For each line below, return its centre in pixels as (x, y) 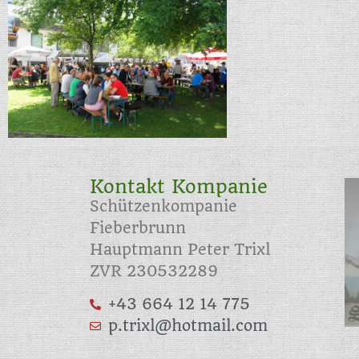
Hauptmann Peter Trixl (180, 249)
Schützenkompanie (163, 206)
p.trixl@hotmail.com (188, 326)
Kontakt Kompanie (179, 186)
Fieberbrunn (138, 228)
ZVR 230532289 (154, 271)
